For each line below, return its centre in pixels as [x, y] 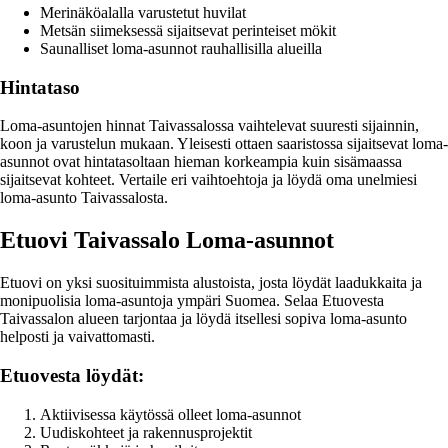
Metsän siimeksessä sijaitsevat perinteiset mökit [188, 31]
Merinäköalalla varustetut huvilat [143, 13]
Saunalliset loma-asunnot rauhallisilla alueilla [181, 49]
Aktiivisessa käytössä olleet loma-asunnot [170, 414]
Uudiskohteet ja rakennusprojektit [146, 432]
